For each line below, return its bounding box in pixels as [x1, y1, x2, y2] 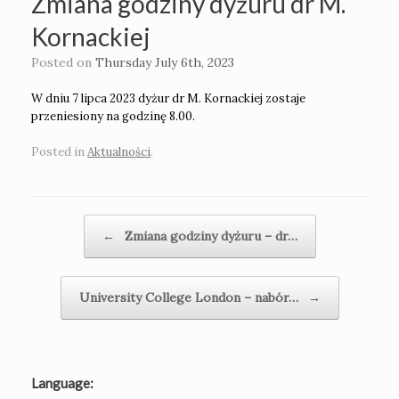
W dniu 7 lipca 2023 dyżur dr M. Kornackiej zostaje [31, 91, 305, 107]
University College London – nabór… [78, 289, 302, 305]
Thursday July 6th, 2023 [95, 54, 234, 71]
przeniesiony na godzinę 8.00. [31, 109, 195, 125]
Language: [31, 374, 94, 391]
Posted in [31, 143, 87, 159]
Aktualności [87, 143, 151, 159]
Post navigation [31, 215, 112, 230]
